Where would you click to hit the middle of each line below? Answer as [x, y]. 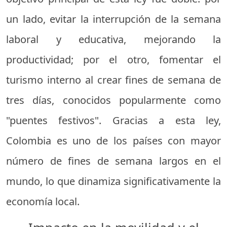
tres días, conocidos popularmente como [113, 100]
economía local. [43, 201]
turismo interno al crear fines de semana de [113, 80]
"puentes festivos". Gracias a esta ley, [113, 120]
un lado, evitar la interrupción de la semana [113, 19]
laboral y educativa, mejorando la [113, 39]
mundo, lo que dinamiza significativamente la [113, 181]
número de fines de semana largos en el [113, 161]
